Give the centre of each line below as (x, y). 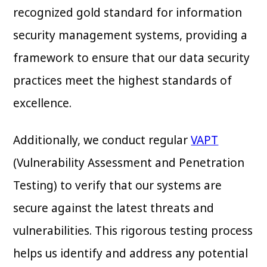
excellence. (44, 103)
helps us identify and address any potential (131, 254)
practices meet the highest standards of (123, 81)
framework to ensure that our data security (132, 58)
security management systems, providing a (131, 35)
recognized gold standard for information (128, 13)
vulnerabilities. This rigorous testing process (133, 231)
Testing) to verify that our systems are (118, 186)
